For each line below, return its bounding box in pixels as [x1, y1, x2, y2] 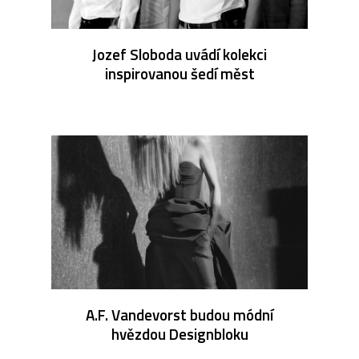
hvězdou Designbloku [111, 321, 248, 345]
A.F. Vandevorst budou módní [86, 302, 273, 326]
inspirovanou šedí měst [104, 61, 255, 85]
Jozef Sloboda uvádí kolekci [92, 42, 267, 66]
